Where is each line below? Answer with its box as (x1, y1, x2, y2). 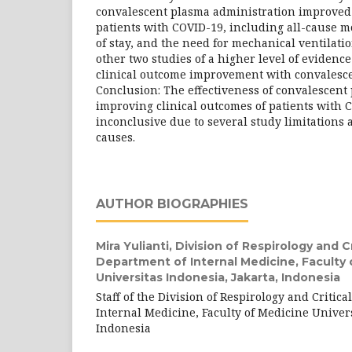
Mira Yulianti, (96, 239, 175, 253)
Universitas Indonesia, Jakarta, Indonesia (96, 270, 340, 284)
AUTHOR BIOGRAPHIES (96, 196, 248, 211)
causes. (96, 130, 135, 145)
